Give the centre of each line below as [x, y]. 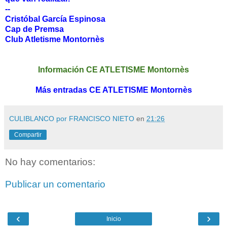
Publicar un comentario [55, 184]
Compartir [28, 135]
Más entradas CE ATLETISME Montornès [113, 90]
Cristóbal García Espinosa [55, 19]
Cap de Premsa [34, 29]
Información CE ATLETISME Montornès [113, 70]
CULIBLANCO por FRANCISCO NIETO [72, 119]
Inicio [113, 219]
